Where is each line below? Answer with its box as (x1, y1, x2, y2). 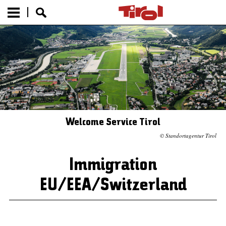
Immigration (69, 157, 157, 175)
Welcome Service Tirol (66, 117, 160, 128)
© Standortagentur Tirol (160, 131, 217, 139)
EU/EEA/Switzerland (39, 177, 187, 195)
